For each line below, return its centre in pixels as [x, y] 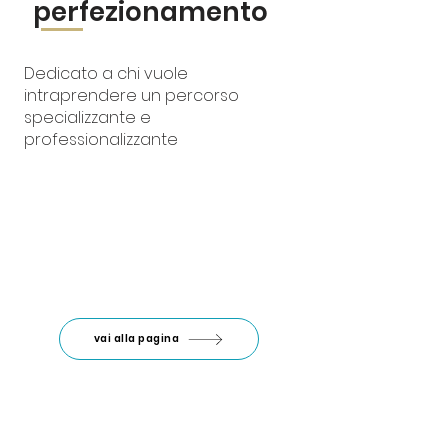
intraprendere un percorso [131, 95]
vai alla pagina [136, 338]
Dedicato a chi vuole [106, 73]
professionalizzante [101, 139]
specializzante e [87, 117]
